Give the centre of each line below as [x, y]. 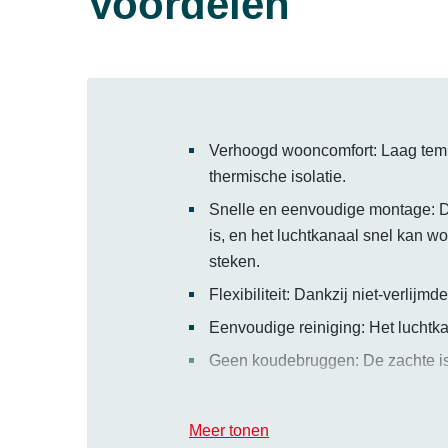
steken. [234, 262]
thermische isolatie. [277, 177]
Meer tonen [229, 431]
